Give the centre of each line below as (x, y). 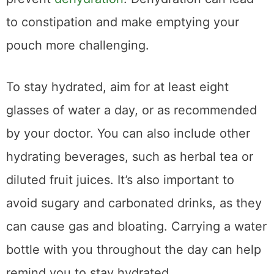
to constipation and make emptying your (123, 22)
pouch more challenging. (78, 46)
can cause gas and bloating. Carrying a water (136, 227)
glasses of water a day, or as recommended (131, 110)
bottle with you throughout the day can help (134, 250)
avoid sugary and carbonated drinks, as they (134, 203)
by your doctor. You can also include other (128, 134)
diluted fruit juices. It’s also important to (120, 180)
